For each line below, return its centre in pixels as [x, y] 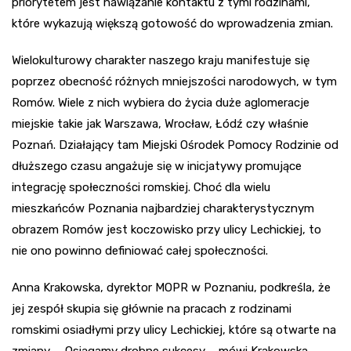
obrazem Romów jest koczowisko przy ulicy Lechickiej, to [166, 229]
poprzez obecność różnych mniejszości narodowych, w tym [174, 81]
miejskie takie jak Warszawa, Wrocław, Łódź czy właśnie [160, 123]
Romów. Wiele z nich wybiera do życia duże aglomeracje [161, 102]
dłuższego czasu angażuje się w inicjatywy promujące [157, 166]
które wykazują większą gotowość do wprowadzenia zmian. [172, 23]
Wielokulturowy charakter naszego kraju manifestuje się [161, 60]
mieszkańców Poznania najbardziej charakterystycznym [163, 208]
